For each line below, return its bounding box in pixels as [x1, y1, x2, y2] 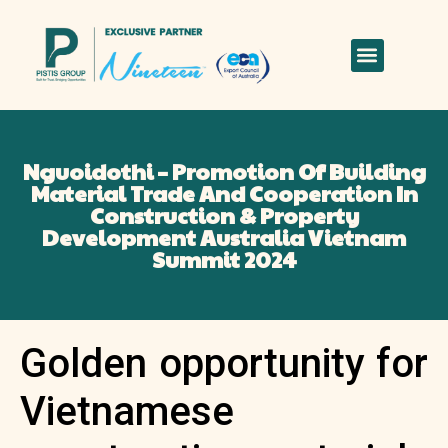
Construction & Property [89, 200, 359, 230]
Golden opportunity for [20, 340, 428, 387]
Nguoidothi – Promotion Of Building [22, 156, 426, 186]
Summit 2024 [151, 244, 297, 274]
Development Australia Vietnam [42, 222, 406, 252]
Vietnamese [20, 388, 234, 435]
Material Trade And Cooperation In [30, 178, 418, 208]
